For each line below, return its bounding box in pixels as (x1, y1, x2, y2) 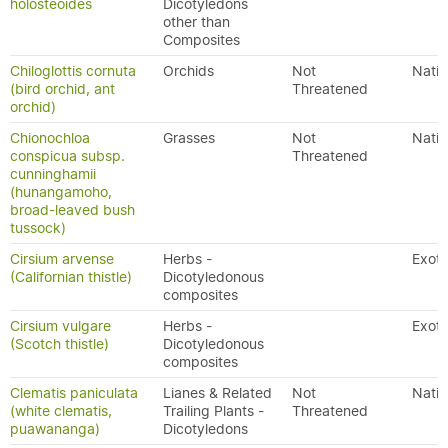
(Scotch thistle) (10, 335, 109, 353)
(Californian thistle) (10, 268, 132, 286)
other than (163, 13, 230, 31)
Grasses (163, 129, 215, 147)
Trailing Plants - (163, 402, 264, 420)
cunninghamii (10, 165, 96, 183)
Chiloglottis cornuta (10, 62, 136, 80)
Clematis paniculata (10, 384, 138, 402)
